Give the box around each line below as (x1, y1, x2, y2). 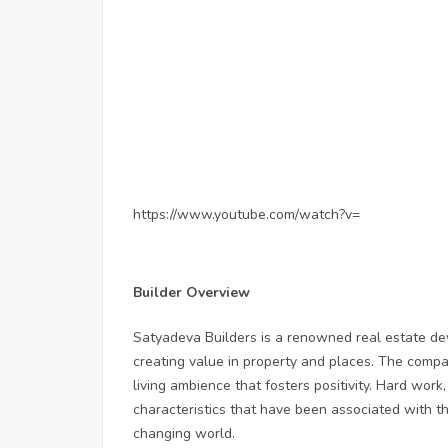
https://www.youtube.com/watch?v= (133, 204, 360, 224)
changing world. (133, 423, 235, 443)
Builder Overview (133, 282, 250, 302)
